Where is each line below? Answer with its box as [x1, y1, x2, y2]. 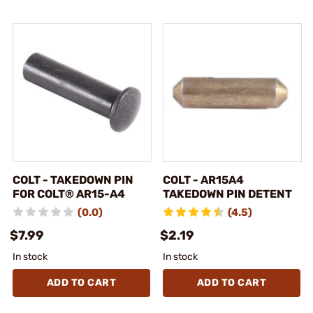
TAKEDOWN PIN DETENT [163, 187, 292, 201]
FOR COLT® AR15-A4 [13, 187, 125, 201]
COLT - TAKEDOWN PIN [13, 173, 133, 187]
